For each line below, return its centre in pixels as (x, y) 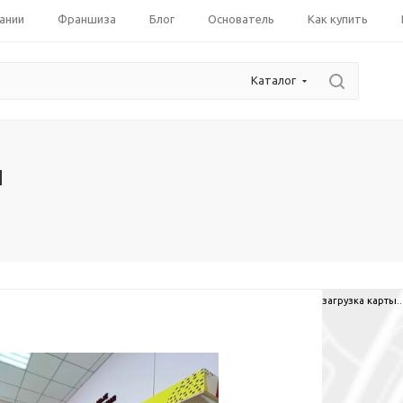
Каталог (273, 80)
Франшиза (87, 19)
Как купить (338, 19)
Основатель (241, 19)
